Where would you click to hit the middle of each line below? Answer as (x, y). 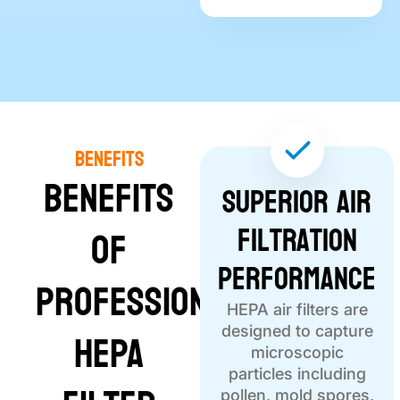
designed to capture (297, 331)
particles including (297, 374)
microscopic (297, 353)
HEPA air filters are (297, 310)
